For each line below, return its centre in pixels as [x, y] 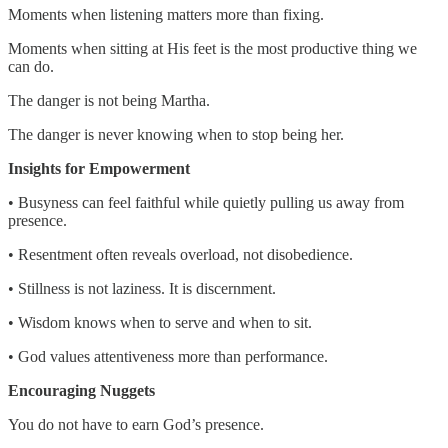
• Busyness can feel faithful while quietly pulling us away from [206, 202]
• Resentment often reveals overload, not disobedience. [180, 254]
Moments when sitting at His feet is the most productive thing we [212, 48]
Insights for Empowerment [99, 168]
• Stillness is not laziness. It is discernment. [142, 288]
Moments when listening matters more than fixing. [166, 14]
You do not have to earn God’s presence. [136, 424]
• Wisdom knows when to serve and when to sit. [160, 322]
